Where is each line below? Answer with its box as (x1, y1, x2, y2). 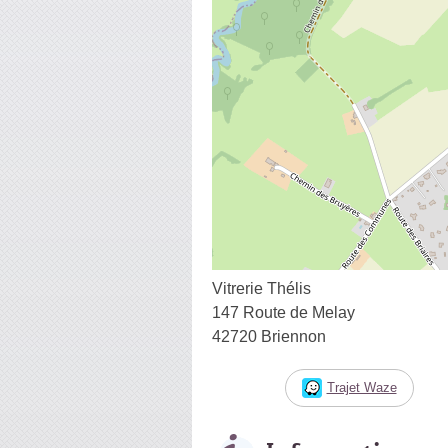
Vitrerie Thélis (212, 279, 311, 297)
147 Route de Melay (212, 303, 355, 321)
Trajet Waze (326, 379, 397, 395)
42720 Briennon (212, 327, 326, 345)
